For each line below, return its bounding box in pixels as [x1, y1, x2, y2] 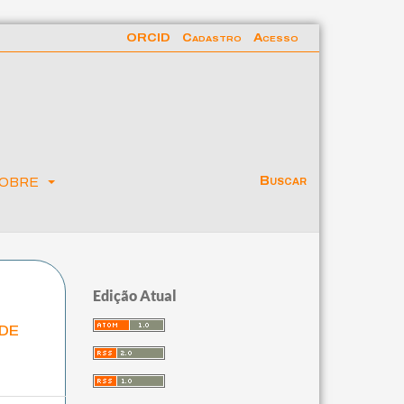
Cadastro [181, 31, 242, 44]
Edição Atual [93, 286, 178, 304]
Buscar [256, 173, 307, 188]
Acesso [252, 31, 298, 44]
